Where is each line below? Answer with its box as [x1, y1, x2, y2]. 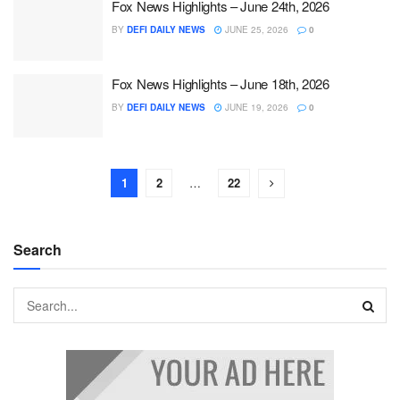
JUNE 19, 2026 [222, 100, 288, 113]
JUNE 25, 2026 [222, 23, 288, 36]
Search [13, 239, 62, 260]
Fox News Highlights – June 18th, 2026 [112, 73, 329, 93]
